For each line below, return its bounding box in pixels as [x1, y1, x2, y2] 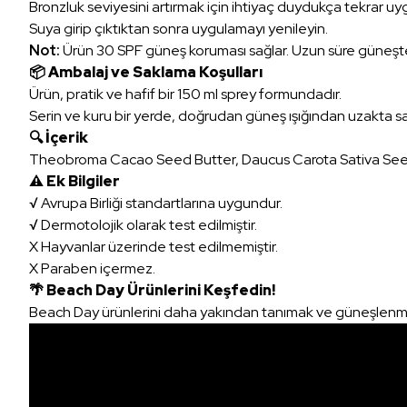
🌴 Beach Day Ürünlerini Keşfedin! [29, 280, 275, 300]
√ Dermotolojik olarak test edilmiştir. [29, 214, 257, 234]
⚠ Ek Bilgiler [29, 171, 120, 191]
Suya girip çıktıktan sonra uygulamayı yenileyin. [29, 18, 328, 38]
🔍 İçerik [29, 127, 88, 147]
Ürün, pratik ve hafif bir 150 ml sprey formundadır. [29, 84, 342, 104]
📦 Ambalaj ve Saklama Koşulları [29, 62, 263, 82]
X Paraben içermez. [29, 258, 155, 278]
